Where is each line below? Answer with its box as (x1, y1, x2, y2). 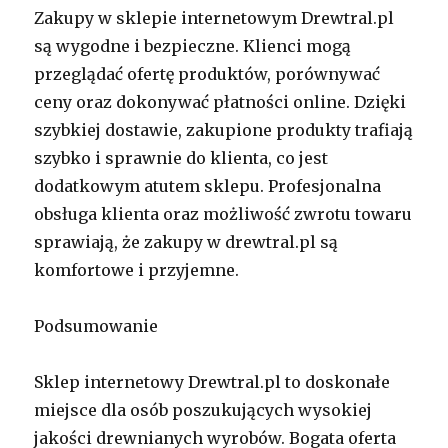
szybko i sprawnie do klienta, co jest (34, 148, 329, 169)
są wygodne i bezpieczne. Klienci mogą (34, 36, 352, 57)
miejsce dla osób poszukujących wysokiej (34, 400, 373, 421)
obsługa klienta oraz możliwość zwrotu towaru (34, 204, 413, 225)
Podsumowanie (34, 316, 159, 337)
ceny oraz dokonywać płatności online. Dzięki (34, 92, 407, 113)
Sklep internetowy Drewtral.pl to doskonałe (34, 372, 391, 393)
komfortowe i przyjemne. (34, 260, 240, 281)
